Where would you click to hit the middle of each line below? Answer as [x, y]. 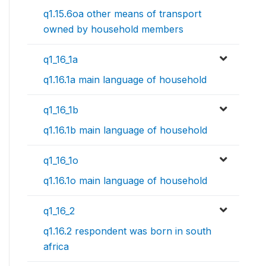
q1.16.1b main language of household [125, 130]
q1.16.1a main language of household [125, 80]
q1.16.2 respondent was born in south [127, 231]
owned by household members [113, 29]
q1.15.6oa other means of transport [122, 14]
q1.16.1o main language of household [125, 181]
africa [56, 247]
